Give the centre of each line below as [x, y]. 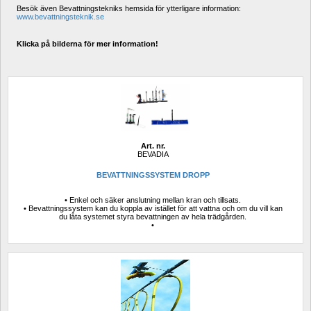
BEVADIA [153, 154]
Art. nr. [153, 145]
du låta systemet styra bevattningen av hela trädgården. [153, 216]
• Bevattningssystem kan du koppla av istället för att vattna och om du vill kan [153, 208]
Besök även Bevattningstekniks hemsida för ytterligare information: [129, 8]
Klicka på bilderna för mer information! [87, 44]
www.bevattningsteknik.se [60, 17]
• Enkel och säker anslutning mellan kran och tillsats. [153, 200]
